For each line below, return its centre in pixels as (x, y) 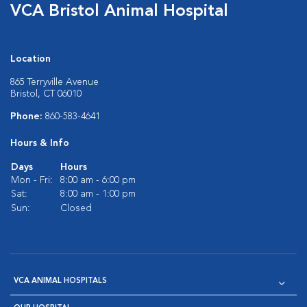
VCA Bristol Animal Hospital (119, 12)
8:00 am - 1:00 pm (98, 194)
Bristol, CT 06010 (46, 94)
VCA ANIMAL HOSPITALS (60, 281)
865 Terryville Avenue (54, 82)
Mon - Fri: (32, 180)
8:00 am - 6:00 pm (98, 180)
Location (30, 59)
